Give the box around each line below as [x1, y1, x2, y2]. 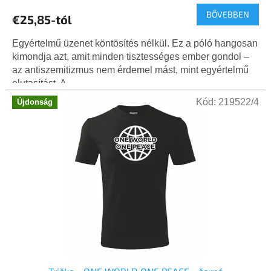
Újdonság [17, 97, 53, 107]
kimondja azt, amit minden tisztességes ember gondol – [12, 51, 249, 62]
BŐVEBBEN [206, 9, 249, 20]
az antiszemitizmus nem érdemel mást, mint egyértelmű [12, 65, 249, 76]
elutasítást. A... [12, 78, 74, 89]
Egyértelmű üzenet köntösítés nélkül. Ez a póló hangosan [12, 38, 258, 49]
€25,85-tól [12, 12, 72, 27]
